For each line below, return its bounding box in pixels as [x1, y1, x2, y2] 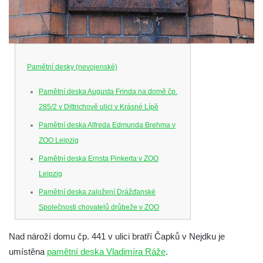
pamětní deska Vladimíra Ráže [47, 247, 166, 257]
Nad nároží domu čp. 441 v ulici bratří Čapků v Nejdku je [9, 231, 225, 242]
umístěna [9, 247, 47, 257]
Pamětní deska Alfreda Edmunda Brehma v [39, 121, 176, 130]
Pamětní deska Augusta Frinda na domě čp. [39, 87, 177, 96]
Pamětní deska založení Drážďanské [39, 188, 156, 197]
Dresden [39, 218, 66, 227]
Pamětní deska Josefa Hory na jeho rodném [39, 237, 178, 245]
